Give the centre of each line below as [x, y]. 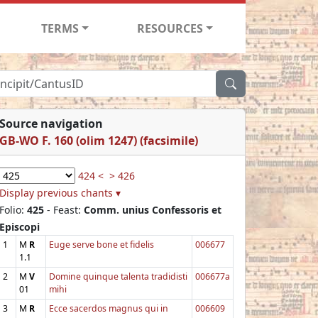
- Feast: [64, 209]
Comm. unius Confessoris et [153, 209]
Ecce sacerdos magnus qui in [109, 308]
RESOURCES [170, 28]
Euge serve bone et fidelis [102, 244]
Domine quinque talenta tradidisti [118, 276]
